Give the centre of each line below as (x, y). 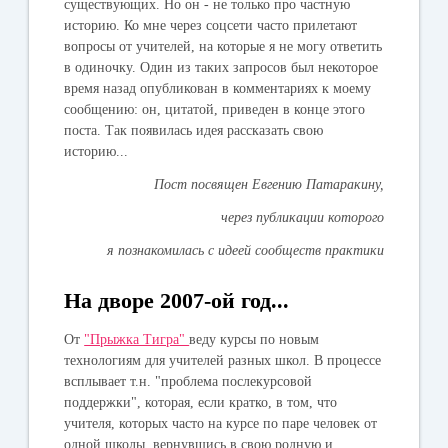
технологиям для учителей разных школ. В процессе (223, 360)
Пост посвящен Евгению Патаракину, (268, 184)
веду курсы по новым (254, 339)
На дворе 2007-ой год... (177, 300)
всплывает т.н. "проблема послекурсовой (188, 381)
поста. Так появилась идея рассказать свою (194, 130)
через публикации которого (302, 217)
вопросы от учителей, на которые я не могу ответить (223, 46)
